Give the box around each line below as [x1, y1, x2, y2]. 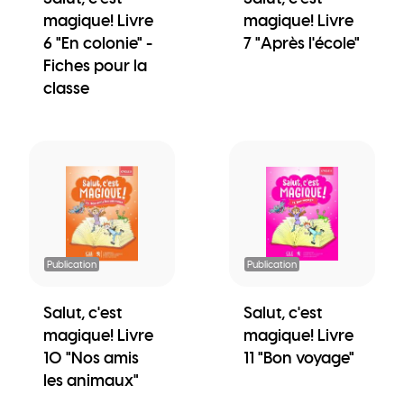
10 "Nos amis [43, 346, 139, 368]
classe [43, 77, 89, 98]
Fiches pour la [43, 54, 147, 76]
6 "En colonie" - [43, 32, 152, 53]
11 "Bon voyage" [243, 346, 354, 368]
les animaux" [43, 369, 139, 390]
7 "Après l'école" [243, 32, 360, 53]
